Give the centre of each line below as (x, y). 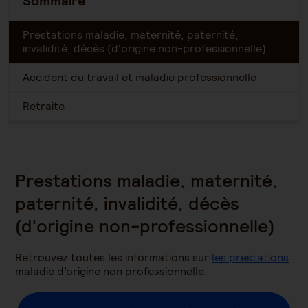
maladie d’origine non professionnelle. (113, 271)
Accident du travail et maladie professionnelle (140, 77)
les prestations (250, 257)
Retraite (44, 106)
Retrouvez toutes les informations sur (113, 257)
